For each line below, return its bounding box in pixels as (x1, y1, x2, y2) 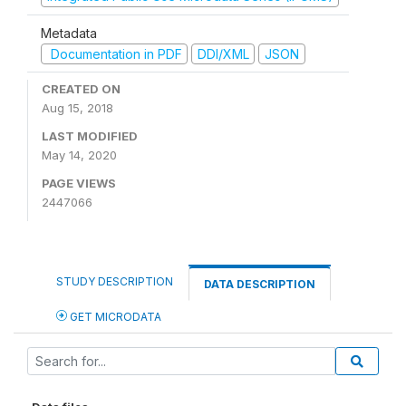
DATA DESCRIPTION (204, 277, 315, 291)
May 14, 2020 (42, 148, 117, 162)
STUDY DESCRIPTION (56, 275, 173, 288)
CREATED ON (42, 82, 121, 96)
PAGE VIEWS (42, 176, 116, 190)
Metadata (41, 24, 97, 41)
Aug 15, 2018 (42, 101, 113, 115)
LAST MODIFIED (42, 129, 138, 143)
